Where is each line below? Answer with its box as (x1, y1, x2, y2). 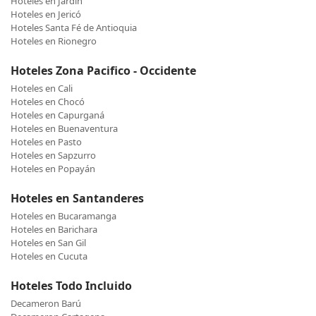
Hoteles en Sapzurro (11, 149, 96, 162)
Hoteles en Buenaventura (11, 122, 118, 135)
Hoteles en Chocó (11, 95, 85, 109)
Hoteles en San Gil (11, 236, 86, 250)
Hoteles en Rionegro (11, 35, 97, 48)
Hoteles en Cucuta (11, 250, 87, 263)
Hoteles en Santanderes (11, 190, 144, 207)
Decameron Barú (11, 297, 81, 310)
